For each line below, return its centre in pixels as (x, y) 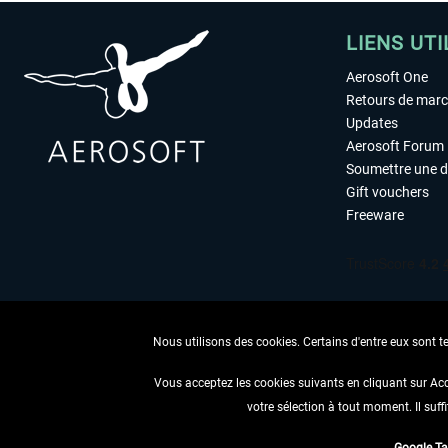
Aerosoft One (387, 77)
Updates (372, 123)
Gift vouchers (387, 192)
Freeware (375, 215)
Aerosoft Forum (395, 146)
